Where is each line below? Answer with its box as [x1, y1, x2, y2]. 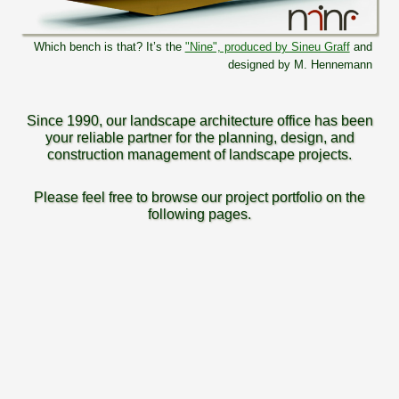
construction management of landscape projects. [47, 147, 352, 163]
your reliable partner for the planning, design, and [45, 130, 354, 146]
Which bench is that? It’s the [33, 40, 185, 54]
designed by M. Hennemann [227, 58, 372, 72]
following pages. [148, 207, 251, 223]
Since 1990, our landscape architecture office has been [26, 113, 373, 129]
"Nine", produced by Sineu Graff [184, 40, 350, 54]
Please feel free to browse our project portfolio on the [34, 190, 365, 206]
